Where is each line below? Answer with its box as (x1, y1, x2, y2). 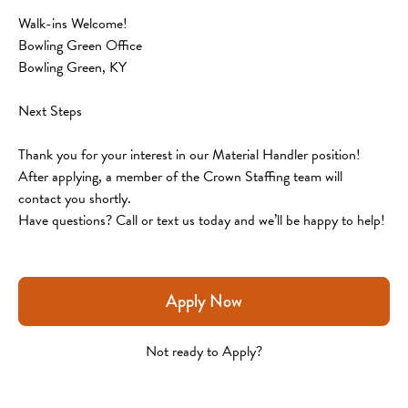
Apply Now (166, 287, 242, 314)
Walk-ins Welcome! (18, 12, 127, 35)
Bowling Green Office (18, 34, 142, 56)
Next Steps (18, 99, 82, 122)
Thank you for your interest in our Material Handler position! (18, 143, 364, 166)
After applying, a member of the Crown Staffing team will (18, 165, 346, 188)
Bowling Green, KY (18, 56, 127, 78)
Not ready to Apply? (146, 340, 262, 362)
